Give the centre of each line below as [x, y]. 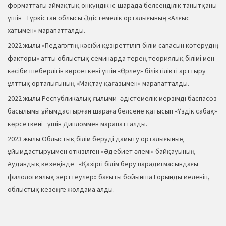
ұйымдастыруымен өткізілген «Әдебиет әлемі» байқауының [103, 152]
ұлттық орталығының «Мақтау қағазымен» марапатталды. [98, 83]
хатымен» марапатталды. [46, 31]
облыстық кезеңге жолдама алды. [61, 189]
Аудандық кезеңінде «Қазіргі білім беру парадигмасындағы [103, 164]
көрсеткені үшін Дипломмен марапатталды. [77, 124]
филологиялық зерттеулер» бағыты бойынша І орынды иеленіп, [109, 177]
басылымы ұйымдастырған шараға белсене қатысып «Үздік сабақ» [112, 111]
